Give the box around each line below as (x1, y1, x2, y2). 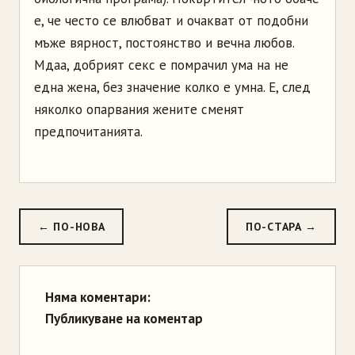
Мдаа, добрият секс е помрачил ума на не (34, 55, 288, 74)
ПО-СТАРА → (246, 219, 317, 234)
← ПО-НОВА (38, 219, 105, 234)
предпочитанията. (34, 122, 143, 140)
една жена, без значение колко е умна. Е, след (34, 78, 311, 96)
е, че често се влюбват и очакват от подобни (34, 11, 308, 29)
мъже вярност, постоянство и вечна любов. (34, 33, 294, 52)
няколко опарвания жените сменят (34, 100, 244, 118)
